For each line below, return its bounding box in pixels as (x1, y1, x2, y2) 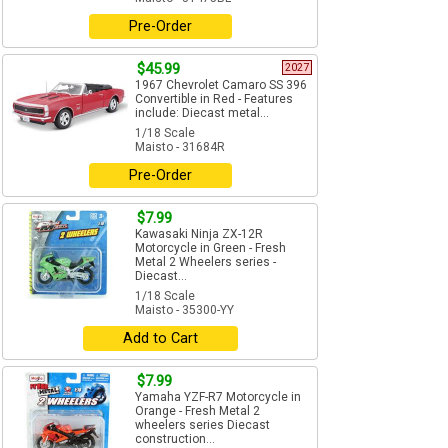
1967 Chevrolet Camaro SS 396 (135, 78, 307, 93)
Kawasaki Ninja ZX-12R (135, 227, 263, 242)
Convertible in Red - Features (135, 92, 293, 107)
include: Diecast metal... (135, 106, 269, 121)
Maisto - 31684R (135, 140, 225, 155)
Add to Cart (122, 330, 198, 348)
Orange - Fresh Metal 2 (135, 404, 260, 419)
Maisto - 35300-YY (135, 303, 234, 318)
